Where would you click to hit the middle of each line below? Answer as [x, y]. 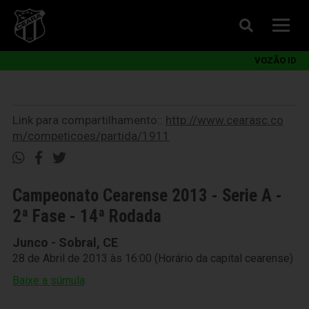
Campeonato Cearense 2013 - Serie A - [147, 196]
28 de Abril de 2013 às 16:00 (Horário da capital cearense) [153, 258]
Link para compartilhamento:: [89, 120]
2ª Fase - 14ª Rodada [87, 216]
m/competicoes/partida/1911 [91, 136]
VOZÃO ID [276, 60]
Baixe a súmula [49, 280]
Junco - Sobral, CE [65, 242]
